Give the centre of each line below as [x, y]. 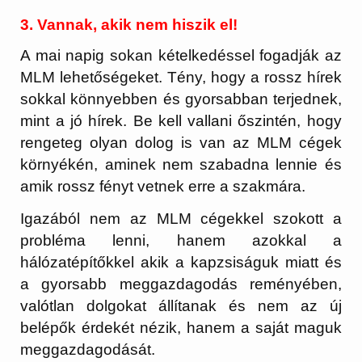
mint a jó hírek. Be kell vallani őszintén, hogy [181, 121]
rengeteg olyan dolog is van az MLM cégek [181, 143]
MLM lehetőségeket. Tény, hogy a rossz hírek [181, 78]
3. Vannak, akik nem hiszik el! [129, 24]
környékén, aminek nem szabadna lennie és [181, 165]
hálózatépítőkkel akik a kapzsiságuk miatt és [181, 263]
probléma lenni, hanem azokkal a [181, 241]
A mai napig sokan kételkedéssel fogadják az [181, 56]
